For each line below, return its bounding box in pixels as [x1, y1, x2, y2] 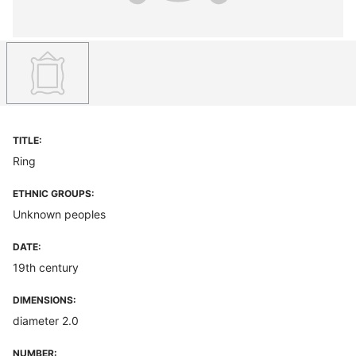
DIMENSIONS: [13, 294, 76, 306]
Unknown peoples [13, 207, 106, 221]
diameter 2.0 [13, 314, 79, 327]
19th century [13, 261, 79, 274]
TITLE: [13, 134, 42, 146]
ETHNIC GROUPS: [13, 188, 95, 199]
